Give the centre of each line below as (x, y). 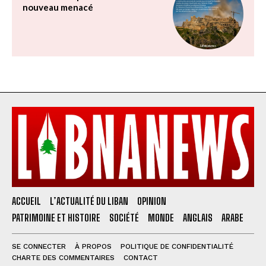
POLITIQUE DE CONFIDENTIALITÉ (177, 247)
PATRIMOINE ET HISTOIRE (56, 218)
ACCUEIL (26, 201)
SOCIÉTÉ (124, 218)
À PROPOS (93, 247)
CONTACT (141, 258)
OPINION (152, 201)
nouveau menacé (58, 7)
